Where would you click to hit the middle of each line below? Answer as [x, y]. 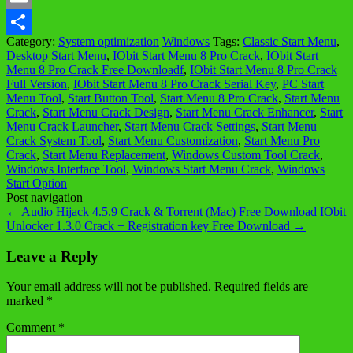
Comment [32, 328]
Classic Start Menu [290, 41]
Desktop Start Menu [56, 55]
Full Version [37, 84]
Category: [32, 41]
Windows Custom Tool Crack [246, 154]
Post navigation [45, 197]
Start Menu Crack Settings [190, 126]
